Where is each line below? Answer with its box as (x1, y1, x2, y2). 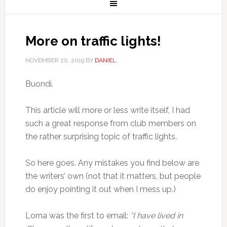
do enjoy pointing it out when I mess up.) (25, 184, 176, 194)
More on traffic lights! (25, 33, 161, 49)
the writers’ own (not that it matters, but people (25, 171, 201, 181)
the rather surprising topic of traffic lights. (25, 132, 177, 141)
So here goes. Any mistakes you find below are (25, 158, 199, 168)
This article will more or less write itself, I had (25, 105, 190, 115)
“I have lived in (130, 211, 183, 220)
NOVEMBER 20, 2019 (25, 57, 84, 64)
